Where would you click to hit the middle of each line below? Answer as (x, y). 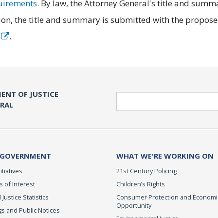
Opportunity (134, 206)
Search (127, 97)
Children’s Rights (141, 184)
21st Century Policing (146, 171)
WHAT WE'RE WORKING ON (165, 156)
